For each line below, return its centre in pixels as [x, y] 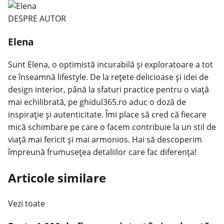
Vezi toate [26, 203]
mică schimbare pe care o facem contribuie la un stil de [112, 127]
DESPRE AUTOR [37, 19]
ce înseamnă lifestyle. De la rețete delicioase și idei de [108, 77]
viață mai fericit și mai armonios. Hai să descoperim [105, 139]
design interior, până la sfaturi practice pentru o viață [108, 89]
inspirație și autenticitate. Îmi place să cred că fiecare [107, 114]
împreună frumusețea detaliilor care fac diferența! [102, 152]
